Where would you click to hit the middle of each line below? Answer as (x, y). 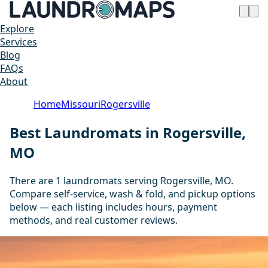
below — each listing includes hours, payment (113, 207)
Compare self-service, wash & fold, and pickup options (133, 194)
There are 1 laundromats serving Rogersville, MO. (121, 180)
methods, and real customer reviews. (94, 220)
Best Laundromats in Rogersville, (128, 132)
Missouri (81, 104)
